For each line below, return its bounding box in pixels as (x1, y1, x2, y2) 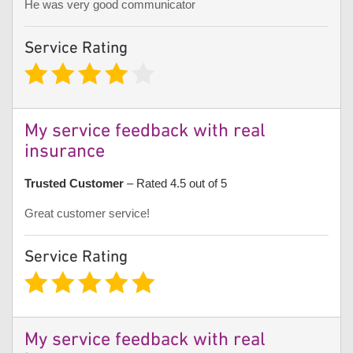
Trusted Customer (24, 176, 124, 191)
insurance (24, 141, 105, 164)
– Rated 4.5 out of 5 (124, 176, 227, 191)
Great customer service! (24, 206, 150, 221)
